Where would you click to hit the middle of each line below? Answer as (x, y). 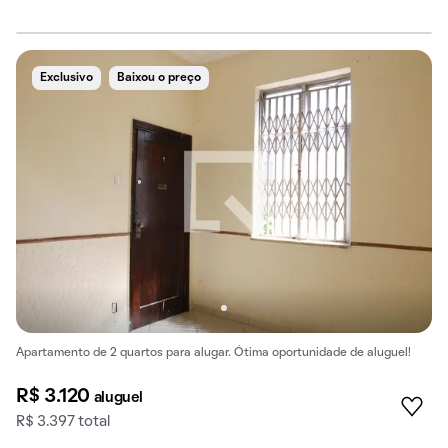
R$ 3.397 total (63, 422)
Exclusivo (66, 77)
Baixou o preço (159, 77)
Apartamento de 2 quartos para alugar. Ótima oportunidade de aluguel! (213, 353)
